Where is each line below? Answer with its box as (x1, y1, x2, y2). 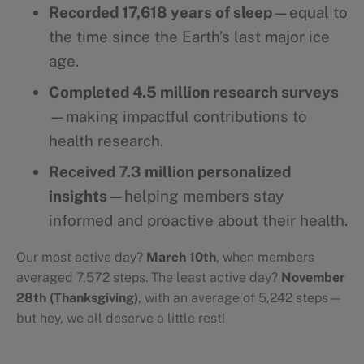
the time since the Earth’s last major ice (49, 28, 330, 45)
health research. (49, 132, 163, 149)
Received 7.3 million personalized (49, 162, 291, 180)
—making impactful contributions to (49, 107, 307, 125)
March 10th (146, 249, 216, 265)
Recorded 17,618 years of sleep (49, 3, 272, 21)
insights (49, 187, 107, 205)
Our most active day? (16, 249, 146, 265)
